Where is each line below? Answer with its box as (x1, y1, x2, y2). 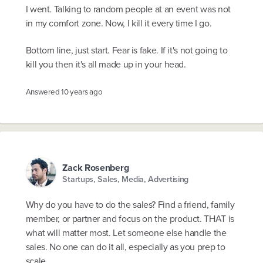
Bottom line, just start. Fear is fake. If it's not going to (25, 43, 228, 57)
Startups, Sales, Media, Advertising (62, 173, 189, 186)
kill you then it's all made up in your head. (25, 57, 186, 71)
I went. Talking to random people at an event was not (25, 2, 231, 16)
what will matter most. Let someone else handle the (25, 226, 227, 240)
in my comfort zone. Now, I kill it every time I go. (25, 16, 212, 31)
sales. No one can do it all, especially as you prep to (25, 240, 225, 254)
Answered (25, 86, 61, 98)
